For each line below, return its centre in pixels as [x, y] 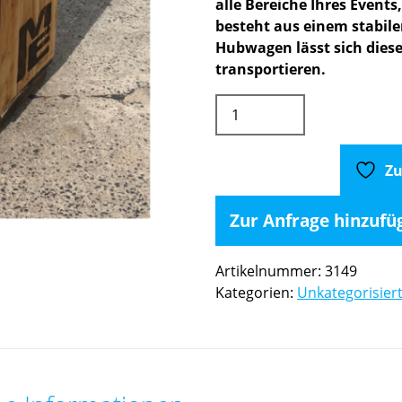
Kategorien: [256, 292]
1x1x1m [240, 125]
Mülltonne [249, 104]
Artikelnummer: [270, 271]
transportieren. [271, 69]
